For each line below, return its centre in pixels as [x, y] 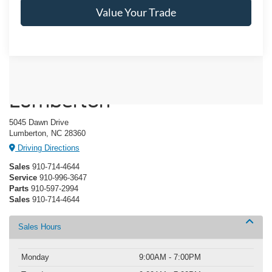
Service [23, 178]
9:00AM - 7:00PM [170, 257]
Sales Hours [40, 227]
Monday [35, 257]
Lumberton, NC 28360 [47, 133]
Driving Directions [47, 148]
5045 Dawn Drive [39, 122]
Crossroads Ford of [95, 80]
